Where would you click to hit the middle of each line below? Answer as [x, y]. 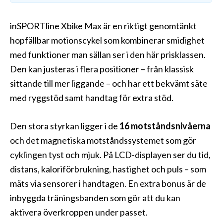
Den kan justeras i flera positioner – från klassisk [102, 69]
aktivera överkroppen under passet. [79, 212]
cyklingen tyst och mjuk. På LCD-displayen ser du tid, [110, 155]
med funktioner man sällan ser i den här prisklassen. [108, 55]
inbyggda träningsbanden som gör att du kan [95, 198]
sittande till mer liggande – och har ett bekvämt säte [109, 83]
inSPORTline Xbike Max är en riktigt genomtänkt [103, 26]
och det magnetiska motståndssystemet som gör [103, 140]
